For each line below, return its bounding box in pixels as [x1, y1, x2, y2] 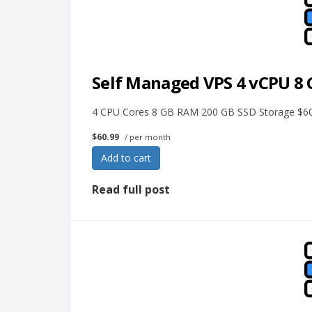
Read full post [92, 182, 170, 197]
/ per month [123, 132, 171, 142]
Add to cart [101, 151, 151, 164]
